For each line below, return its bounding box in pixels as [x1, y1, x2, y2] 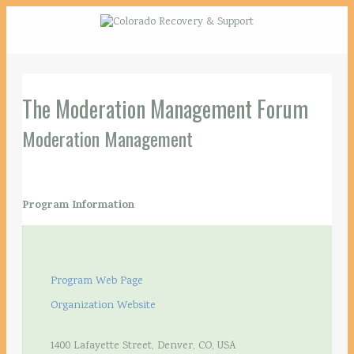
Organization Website [51, 297, 156, 314]
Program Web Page [51, 273, 143, 289]
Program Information [22, 196, 134, 215]
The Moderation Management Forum [22, 92, 308, 125]
